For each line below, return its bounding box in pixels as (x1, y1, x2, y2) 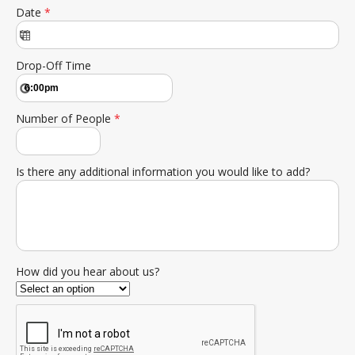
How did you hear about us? (16, 264, 159, 279)
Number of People (16, 111, 114, 126)
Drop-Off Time (16, 58, 91, 73)
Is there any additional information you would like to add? (16, 164, 310, 179)
